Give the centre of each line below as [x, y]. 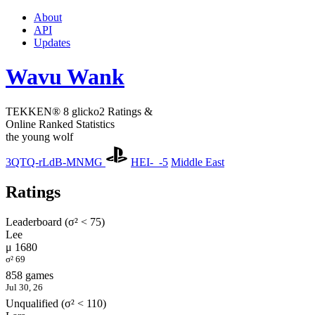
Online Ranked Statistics [60, 124]
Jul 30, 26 [24, 288]
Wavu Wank [65, 77]
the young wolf [39, 136]
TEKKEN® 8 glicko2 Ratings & [79, 111]
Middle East [198, 162]
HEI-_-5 [149, 162]
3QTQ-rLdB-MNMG [56, 162]
